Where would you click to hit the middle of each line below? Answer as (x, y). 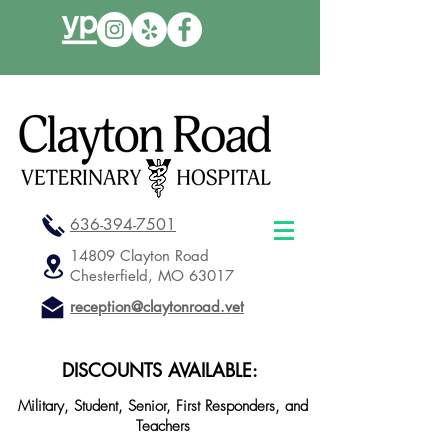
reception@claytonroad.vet (157, 306)
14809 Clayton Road (139, 255)
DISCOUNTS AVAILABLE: (160, 370)
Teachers (163, 426)
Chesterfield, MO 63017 (152, 275)
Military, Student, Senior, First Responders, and (163, 406)
